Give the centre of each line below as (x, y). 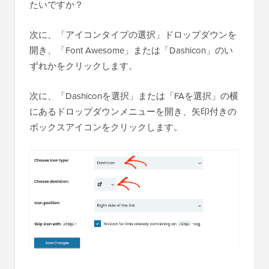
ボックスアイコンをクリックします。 (106, 127)
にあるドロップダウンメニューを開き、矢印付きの (133, 112)
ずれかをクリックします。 (83, 66)
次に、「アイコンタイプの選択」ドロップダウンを (133, 35)
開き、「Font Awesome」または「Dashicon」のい (131, 50)
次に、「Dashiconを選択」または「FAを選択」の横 (134, 96)
